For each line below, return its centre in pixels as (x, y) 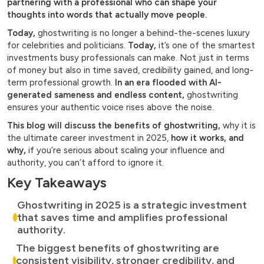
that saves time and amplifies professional (122, 218)
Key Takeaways (57, 183)
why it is (238, 126)
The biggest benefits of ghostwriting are (118, 248)
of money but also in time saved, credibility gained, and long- (130, 70)
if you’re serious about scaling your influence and (125, 151)
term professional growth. (61, 83)
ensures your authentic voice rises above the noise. (110, 108)
